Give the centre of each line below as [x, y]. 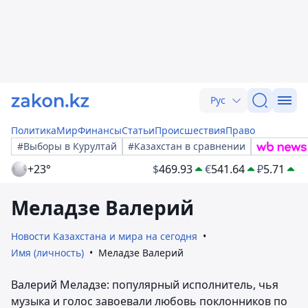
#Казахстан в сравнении [187, 146]
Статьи [138, 130]
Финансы [100, 130]
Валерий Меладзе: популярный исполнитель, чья [145, 285]
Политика [34, 130]
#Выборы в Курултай [67, 146]
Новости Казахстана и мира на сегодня [104, 236]
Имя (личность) [47, 253]
